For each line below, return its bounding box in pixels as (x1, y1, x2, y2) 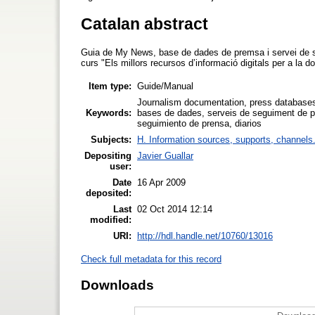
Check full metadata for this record (81, 253, 221, 264)
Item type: (89, 80, 131, 91)
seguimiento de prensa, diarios (137, 117, 262, 129)
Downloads (81, 277, 154, 292)
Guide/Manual (137, 80, 193, 91)
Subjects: (91, 134, 131, 145)
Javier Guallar (137, 150, 193, 161)
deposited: (86, 187, 131, 198)
